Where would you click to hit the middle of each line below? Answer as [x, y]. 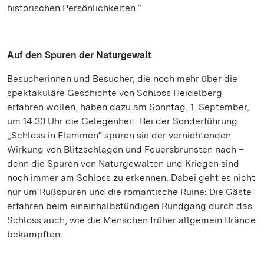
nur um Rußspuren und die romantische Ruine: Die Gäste [129, 192]
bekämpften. [35, 234]
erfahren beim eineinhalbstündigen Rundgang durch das [130, 206]
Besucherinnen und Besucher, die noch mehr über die [122, 79]
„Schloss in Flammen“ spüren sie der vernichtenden [119, 135]
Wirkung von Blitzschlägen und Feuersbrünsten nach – [126, 149]
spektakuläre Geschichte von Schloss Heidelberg [115, 93]
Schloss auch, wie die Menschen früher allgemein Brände [131, 220]
